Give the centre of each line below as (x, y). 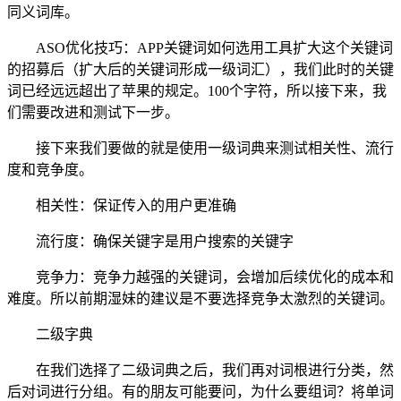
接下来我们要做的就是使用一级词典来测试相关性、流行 (215, 148)
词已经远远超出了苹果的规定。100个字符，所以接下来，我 (197, 90)
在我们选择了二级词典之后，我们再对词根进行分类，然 (215, 370)
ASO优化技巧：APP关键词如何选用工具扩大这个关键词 (214, 47)
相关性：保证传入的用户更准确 (136, 205)
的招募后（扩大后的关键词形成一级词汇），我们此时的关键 (200, 69)
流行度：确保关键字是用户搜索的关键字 (165, 241)
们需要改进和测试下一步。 (93, 112)
